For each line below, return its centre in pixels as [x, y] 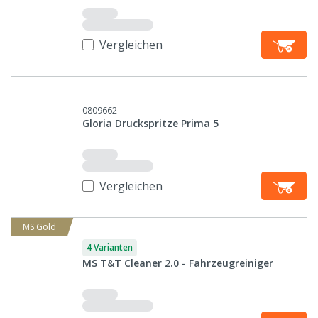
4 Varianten [110, 247]
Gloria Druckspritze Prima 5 [150, 123]
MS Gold [39, 227]
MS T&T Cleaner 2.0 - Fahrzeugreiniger [178, 263]
